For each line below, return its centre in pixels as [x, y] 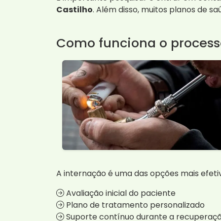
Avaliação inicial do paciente [120, 193]
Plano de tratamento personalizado [134, 205]
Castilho [74, 9]
